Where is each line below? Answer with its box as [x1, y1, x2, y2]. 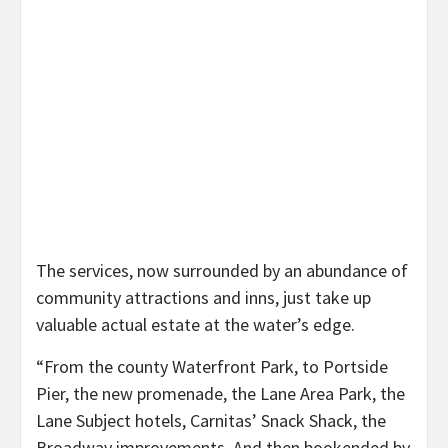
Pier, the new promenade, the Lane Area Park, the [36, 381, 405, 405]
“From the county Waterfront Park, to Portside [36, 354, 388, 378]
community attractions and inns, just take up [36, 285, 371, 309]
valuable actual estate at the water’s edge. [36, 312, 355, 336]
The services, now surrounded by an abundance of [36, 258, 408, 282]
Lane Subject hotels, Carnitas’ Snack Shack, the [36, 408, 386, 432]
